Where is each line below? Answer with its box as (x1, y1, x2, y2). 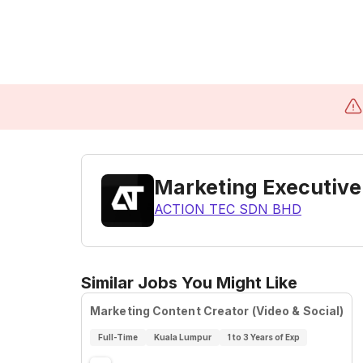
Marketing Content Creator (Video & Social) (90, 304, 344, 318)
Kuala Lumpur (153, 332, 211, 342)
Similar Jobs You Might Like (81, 273, 297, 293)
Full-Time (97, 332, 138, 342)
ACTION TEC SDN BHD (154, 201, 301, 217)
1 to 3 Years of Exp (227, 332, 300, 342)
